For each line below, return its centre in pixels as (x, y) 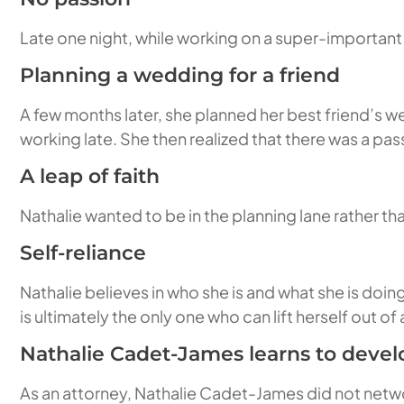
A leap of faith (90, 176)
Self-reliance (83, 253)
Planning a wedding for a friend (180, 75)
